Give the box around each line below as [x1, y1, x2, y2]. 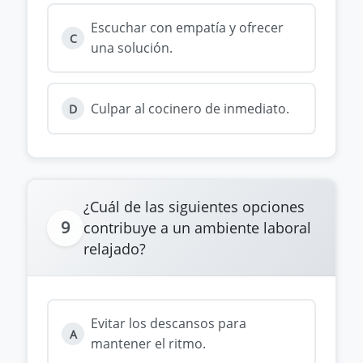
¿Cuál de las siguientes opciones [83, 197, 305, 216]
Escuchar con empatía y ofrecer [91, 19, 284, 36]
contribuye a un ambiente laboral [83, 218, 311, 237]
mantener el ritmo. [91, 335, 206, 352]
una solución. [91, 39, 173, 57]
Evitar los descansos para [91, 314, 246, 332]
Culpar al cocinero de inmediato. [91, 99, 289, 117]
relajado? [83, 239, 146, 258]
